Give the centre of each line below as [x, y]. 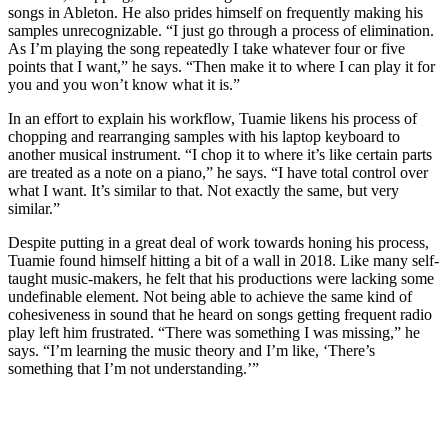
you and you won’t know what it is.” [124, 85]
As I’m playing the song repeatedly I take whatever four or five [206, 49]
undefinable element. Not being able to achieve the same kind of [210, 297]
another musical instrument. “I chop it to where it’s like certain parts [220, 155]
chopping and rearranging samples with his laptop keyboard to [204, 137]
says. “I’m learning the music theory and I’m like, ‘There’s [191, 351]
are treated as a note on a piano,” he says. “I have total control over [218, 173]
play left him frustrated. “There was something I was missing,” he [214, 333]
